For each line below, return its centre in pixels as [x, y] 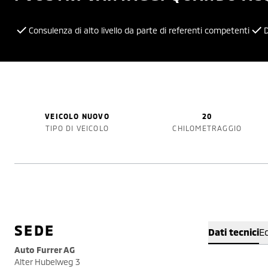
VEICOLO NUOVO [77, 116]
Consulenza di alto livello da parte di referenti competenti [139, 30]
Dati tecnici [234, 232]
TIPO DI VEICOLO [77, 128]
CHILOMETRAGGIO [207, 128]
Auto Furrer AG [45, 250]
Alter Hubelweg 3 [47, 262]
